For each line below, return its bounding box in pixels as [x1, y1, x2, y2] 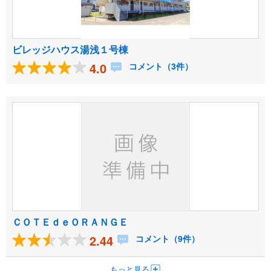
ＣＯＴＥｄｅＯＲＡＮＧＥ [12, 214, 128, 229]
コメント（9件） [133, 232, 200, 245]
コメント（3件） [126, 60, 193, 73]
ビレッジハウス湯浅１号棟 [12, 42, 128, 56]
